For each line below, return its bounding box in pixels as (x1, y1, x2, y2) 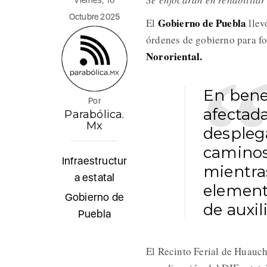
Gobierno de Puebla (157, 15, 247, 31)
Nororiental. (145, 49, 203, 64)
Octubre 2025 (69, 12, 120, 22)
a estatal (74, 171, 115, 184)
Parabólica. (64, 108, 125, 122)
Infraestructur (61, 154, 128, 167)
